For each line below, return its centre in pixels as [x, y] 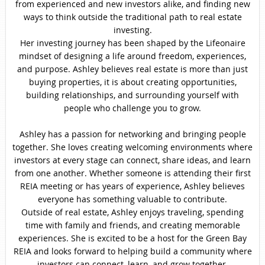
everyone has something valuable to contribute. [132, 199]
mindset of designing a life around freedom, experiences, [132, 56]
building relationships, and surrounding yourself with [132, 95]
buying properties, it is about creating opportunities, [132, 82]
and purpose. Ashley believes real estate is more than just [132, 69]
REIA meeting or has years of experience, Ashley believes [132, 186]
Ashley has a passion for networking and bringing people [132, 134]
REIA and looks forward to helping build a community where [132, 251]
